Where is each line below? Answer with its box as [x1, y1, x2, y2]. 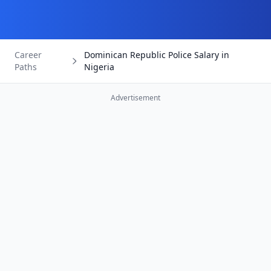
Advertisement [111, 93, 160, 103]
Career [15, 49, 42, 60]
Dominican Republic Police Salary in [83, 49, 229, 60]
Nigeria [83, 61, 114, 73]
